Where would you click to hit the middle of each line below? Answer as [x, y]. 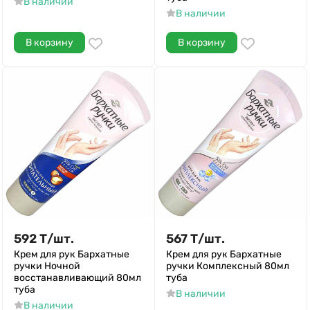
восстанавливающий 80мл [77, 278]
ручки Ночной [47, 266]
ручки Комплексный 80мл [228, 266]
